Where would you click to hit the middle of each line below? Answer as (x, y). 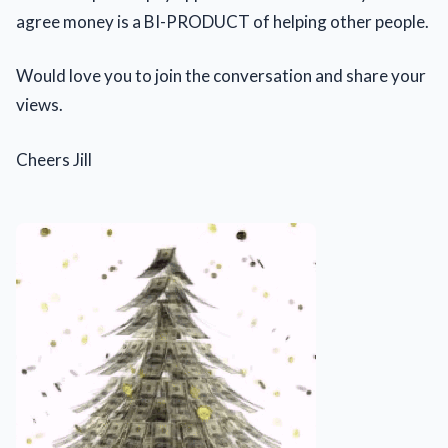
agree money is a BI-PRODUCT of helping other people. (222, 21)
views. (39, 104)
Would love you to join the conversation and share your (221, 75)
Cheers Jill (54, 159)
